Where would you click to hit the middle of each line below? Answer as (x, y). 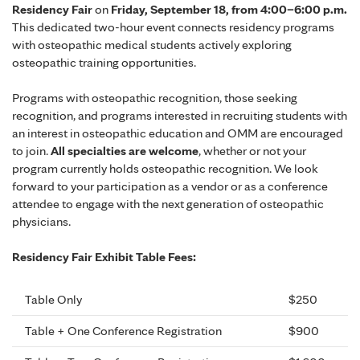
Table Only (53, 299)
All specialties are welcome (125, 151)
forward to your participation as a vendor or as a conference (170, 186)
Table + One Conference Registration (123, 330)
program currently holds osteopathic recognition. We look (165, 168)
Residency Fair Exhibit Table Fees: (104, 257)
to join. (31, 151)
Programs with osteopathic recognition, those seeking (155, 98)
